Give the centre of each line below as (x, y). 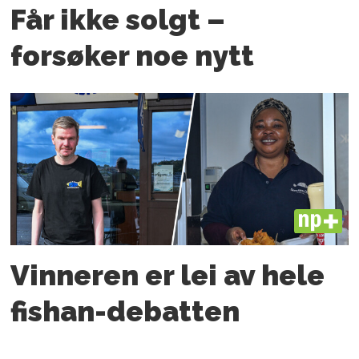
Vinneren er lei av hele (168, 275)
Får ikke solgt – (118, 20)
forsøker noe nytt (133, 56)
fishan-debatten (125, 311)
